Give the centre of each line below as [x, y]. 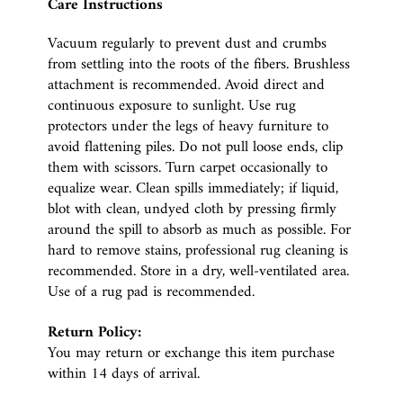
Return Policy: [94, 332]
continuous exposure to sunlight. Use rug [172, 106]
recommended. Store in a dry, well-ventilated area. [198, 271]
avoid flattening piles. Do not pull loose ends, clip [195, 147]
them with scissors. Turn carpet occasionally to [188, 168]
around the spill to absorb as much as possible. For [199, 230]
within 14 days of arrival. [126, 374]
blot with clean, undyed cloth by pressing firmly [192, 209]
